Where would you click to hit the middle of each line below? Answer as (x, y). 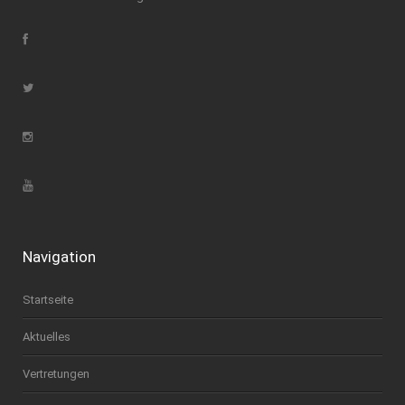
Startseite (48, 300)
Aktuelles (47, 337)
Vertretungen (56, 374)
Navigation (59, 257)
